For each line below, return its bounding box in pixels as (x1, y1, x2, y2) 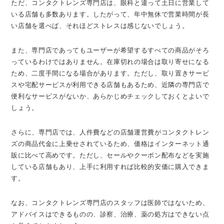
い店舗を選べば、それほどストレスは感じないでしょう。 (11, 21, 189, 29)
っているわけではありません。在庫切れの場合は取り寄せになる (11, 57, 209, 65)
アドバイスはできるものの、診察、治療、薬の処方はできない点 (11, 210, 209, 218)
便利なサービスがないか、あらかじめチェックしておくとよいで (11, 92, 209, 100)
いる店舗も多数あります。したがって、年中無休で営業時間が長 (11, 10, 209, 18)
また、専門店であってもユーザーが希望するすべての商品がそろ (11, 46, 209, 54)
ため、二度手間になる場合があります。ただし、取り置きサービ (11, 69, 209, 77)
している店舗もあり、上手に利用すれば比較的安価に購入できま (11, 162, 209, 170)
